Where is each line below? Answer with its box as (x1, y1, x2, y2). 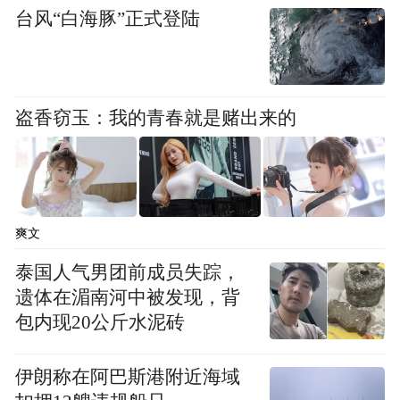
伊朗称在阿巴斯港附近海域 (15, 367, 241, 387)
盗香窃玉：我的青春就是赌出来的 (15, 108, 297, 129)
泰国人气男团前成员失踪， (15, 262, 241, 283)
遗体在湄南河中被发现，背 (15, 287, 241, 308)
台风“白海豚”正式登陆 (15, 9, 201, 29)
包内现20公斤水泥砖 (15, 312, 186, 333)
